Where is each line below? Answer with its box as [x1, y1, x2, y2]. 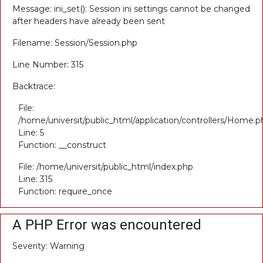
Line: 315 [18, 174, 52, 184]
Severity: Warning [12, 241, 85, 251]
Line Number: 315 [12, 59, 83, 70]
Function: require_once [18, 186, 112, 197]
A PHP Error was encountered [12, 217, 201, 233]
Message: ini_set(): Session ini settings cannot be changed [12, 4, 250, 14]
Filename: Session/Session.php [12, 38, 137, 48]
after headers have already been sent [12, 16, 165, 26]
